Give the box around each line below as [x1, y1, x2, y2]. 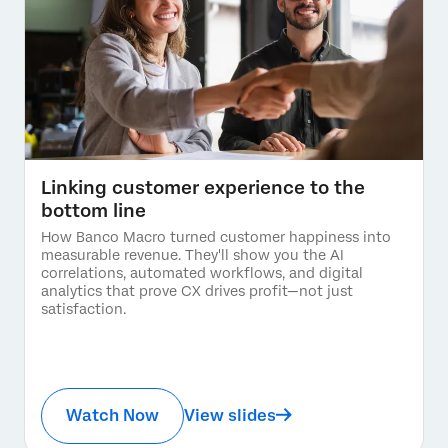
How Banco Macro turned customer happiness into [41, 228, 391, 245]
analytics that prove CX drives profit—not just [41, 282, 353, 299]
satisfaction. [41, 300, 126, 317]
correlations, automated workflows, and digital [41, 264, 363, 281]
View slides [184, 405, 276, 425]
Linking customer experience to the [41, 176, 365, 198]
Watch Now [66, 405, 159, 425]
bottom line [41, 199, 146, 221]
